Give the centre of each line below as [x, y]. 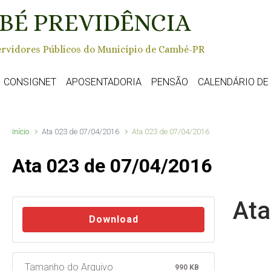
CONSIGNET [30, 82]
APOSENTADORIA [104, 82]
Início [21, 131]
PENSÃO [170, 82]
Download [113, 219]
